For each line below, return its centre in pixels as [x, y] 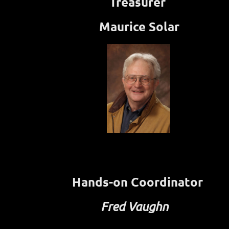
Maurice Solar [138, 26]
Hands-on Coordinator [138, 181]
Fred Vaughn [138, 206]
